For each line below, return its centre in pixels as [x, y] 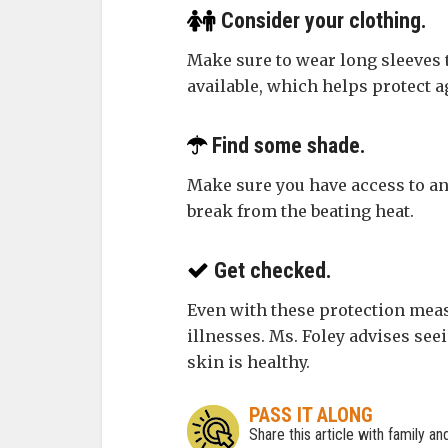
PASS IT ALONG [311, 415]
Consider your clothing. [321, 20]
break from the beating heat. [300, 211]
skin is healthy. [248, 362]
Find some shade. [286, 145]
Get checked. [270, 270]
